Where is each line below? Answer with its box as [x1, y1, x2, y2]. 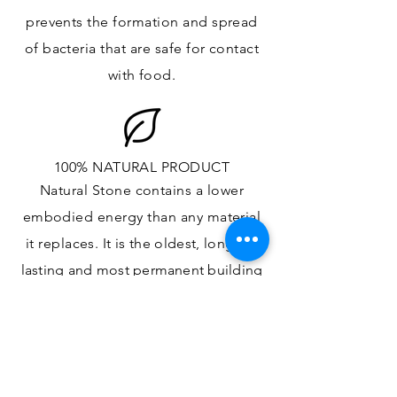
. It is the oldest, [94, 235, 205, 253]
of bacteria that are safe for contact [24, 40, 260, 58]
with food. [107, 66, 176, 84]
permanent [133, 261, 204, 279]
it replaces [25, 235, 95, 253]
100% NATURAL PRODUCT [53, 159, 230, 176]
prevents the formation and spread [26, 13, 258, 31]
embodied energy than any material [22, 208, 261, 226]
